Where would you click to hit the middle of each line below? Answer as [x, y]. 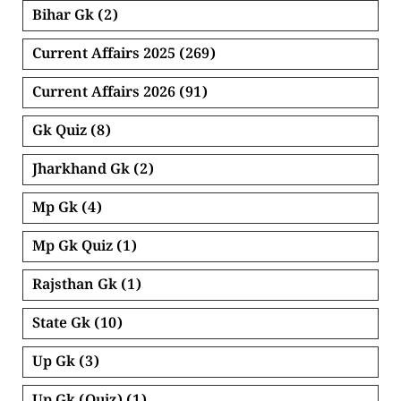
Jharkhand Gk [81, 172]
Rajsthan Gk [75, 287]
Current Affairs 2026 [104, 95]
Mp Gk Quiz [73, 249]
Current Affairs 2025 [104, 56]
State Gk [61, 326]
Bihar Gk [63, 18]
